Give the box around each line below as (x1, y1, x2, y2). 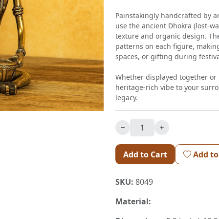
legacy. (115, 93, 138, 102)
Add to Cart (123, 149, 168, 160)
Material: (115, 196, 151, 207)
